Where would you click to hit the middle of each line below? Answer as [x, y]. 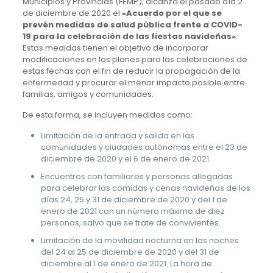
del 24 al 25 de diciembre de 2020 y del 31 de [130, 252]
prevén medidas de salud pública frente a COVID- [132, 24]
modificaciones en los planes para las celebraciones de [135, 59]
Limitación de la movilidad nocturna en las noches [140, 240]
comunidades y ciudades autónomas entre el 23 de [144, 147]
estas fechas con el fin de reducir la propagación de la [131, 71]
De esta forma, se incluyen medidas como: [107, 115]
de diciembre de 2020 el [72, 13]
